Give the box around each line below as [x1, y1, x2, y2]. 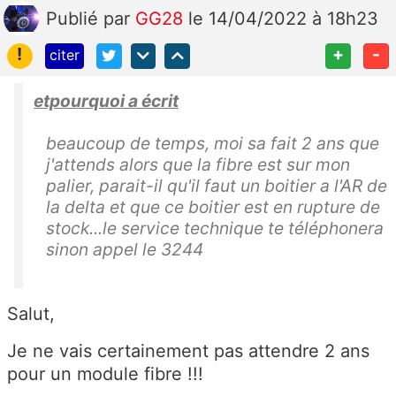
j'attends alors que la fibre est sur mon [46, 153, 350, 175]
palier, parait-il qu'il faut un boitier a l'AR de [46, 174, 387, 196]
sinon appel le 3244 [46, 238, 203, 260]
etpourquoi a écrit [34, 89, 179, 111]
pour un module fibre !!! [7, 362, 203, 385]
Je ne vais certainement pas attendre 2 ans [7, 339, 369, 362]
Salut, [7, 302, 55, 324]
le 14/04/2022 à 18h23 [188, 8, 378, 30]
